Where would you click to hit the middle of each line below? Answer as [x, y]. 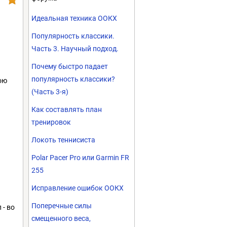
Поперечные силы [62, 206]
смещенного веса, [61, 218]
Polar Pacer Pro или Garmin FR [80, 158]
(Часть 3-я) [50, 92]
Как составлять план [67, 109]
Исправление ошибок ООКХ [78, 188]
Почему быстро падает [70, 66]
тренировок [51, 122]
